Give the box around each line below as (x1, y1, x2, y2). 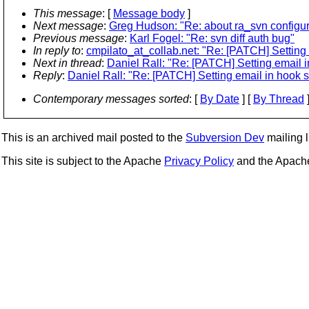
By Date (200, 93, 239, 105)
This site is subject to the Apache (1, 155, 164, 167)
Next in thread (33, 57, 101, 69)
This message (33, 8, 102, 19)
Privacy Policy (164, 155, 234, 167)
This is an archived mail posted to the (1, 132, 186, 143)
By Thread (253, 93, 304, 105)
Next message (33, 20, 103, 32)
